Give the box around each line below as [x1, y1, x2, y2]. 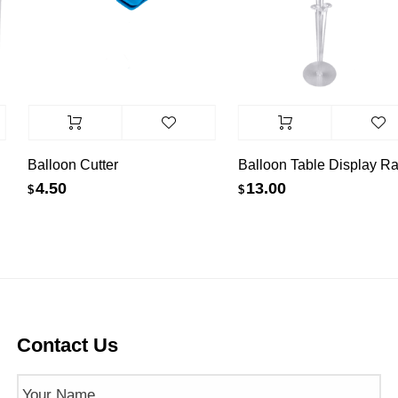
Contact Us [17, 334, 118, 357]
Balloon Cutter [20, 156, 112, 172]
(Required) [64, 378, 139, 396]
